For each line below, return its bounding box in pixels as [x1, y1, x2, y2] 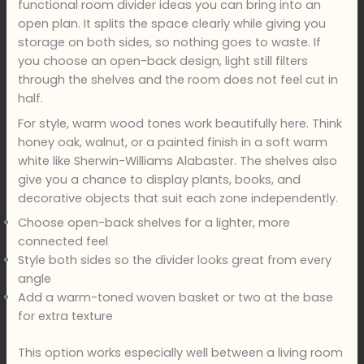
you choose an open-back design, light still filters [18, 53, 309, 70]
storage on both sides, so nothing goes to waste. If [18, 34, 322, 51]
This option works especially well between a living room [18, 344, 344, 361]
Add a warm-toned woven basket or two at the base [18, 288, 334, 305]
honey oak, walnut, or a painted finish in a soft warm [18, 133, 328, 150]
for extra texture [18, 307, 114, 324]
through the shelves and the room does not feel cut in [18, 71, 339, 89]
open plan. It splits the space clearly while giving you [18, 15, 327, 32]
